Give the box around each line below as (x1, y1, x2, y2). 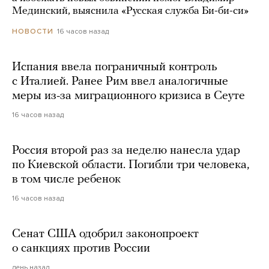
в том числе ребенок (12, 173, 121, 186)
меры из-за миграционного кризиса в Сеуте (12, 89, 245, 102)
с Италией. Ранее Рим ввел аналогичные (12, 75, 228, 88)
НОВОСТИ (12, 26, 53, 35)
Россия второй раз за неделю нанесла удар (12, 144, 240, 157)
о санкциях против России (12, 242, 150, 255)
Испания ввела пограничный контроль (12, 61, 217, 73)
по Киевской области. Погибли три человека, (12, 159, 249, 171)
